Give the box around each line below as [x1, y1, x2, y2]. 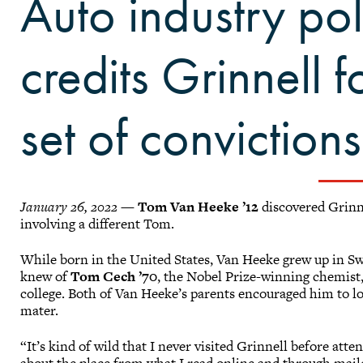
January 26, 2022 [20, 196, 122, 216]
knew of [20, 267, 71, 287]
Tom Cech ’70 [70, 267, 158, 287]
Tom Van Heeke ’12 [138, 196, 259, 216]
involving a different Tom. [20, 213, 175, 233]
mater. [20, 301, 62, 321]
